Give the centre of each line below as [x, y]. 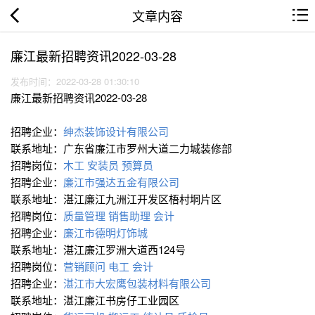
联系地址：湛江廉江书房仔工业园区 [96, 300]
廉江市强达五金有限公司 [123, 182]
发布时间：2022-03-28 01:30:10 [78, 82]
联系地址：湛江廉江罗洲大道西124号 [99, 250]
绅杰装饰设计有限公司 [117, 131]
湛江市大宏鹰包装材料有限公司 [139, 283]
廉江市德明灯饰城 [107, 233]
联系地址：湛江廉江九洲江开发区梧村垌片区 [117, 199]
